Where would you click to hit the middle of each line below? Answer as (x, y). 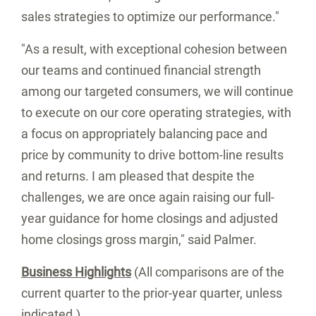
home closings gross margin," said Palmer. (139, 239)
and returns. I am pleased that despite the (138, 176)
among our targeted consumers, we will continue (157, 91)
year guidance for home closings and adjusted (150, 218)
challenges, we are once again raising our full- (148, 197)
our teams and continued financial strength (141, 70)
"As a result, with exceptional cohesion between (154, 49)
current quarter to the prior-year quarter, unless (152, 293)
